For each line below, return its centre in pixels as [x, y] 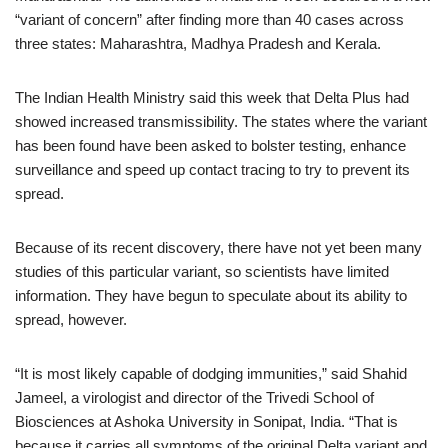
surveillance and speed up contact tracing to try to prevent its [212, 169]
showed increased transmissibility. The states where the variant [221, 121]
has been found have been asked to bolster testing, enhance [210, 145]
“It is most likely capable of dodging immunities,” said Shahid [211, 373]
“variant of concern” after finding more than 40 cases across [209, 19]
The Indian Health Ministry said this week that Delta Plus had [212, 97]
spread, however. [71, 319]
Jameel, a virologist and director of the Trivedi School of [194, 397]
